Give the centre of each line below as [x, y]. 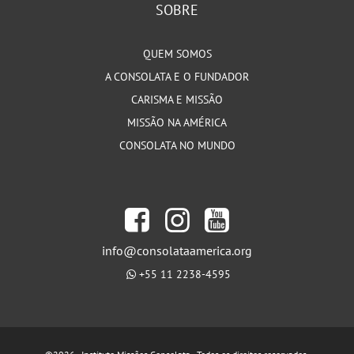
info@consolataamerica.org [177, 251]
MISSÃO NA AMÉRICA [177, 123]
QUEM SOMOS [177, 54]
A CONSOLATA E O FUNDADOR [177, 77]
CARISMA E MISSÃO [177, 100]
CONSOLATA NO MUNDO [177, 146]
